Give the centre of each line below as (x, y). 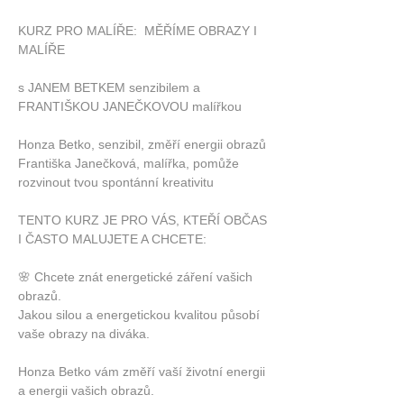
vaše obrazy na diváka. (84, 334)
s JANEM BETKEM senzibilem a (111, 88)
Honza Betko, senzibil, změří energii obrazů (144, 145)
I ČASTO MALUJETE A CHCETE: (112, 239)
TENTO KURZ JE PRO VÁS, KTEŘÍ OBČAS (144, 220)
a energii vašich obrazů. (86, 391)
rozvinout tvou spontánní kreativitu (118, 183)
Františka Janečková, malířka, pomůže (130, 164)
